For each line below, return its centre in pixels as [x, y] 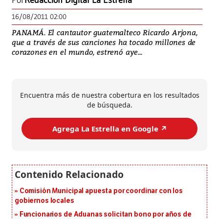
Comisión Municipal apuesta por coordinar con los [101, 191]
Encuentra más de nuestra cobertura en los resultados [109, 95]
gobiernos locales [44, 201]
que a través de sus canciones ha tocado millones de [104, 42]
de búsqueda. [109, 105]
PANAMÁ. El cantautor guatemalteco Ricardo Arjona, [105, 33]
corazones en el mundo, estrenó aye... [77, 52]
